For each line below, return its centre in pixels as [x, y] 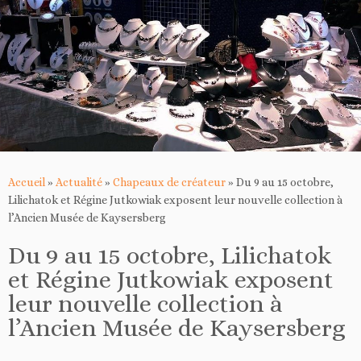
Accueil [27, 182]
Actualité [79, 182]
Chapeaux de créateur [169, 182]
